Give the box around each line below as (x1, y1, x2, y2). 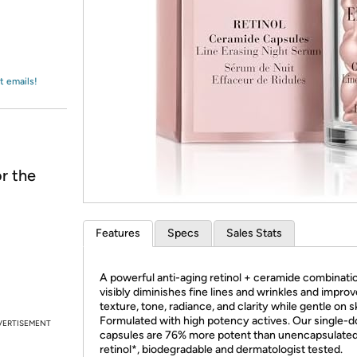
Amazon (30, 20, 73, 34)
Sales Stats (226, 226, 282, 240)
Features (96, 226, 140, 240)
